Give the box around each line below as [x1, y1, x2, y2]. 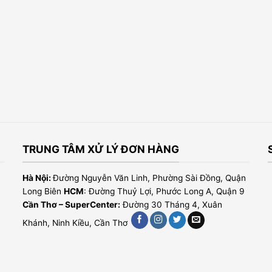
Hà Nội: [22, 172, 53, 183]
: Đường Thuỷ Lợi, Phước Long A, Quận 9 [84, 186, 245, 196]
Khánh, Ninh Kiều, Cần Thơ [22, 217, 131, 228]
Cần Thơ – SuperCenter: [22, 199, 121, 209]
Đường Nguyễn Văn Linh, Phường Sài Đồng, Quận [53, 172, 246, 183]
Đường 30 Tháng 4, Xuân [120, 199, 223, 209]
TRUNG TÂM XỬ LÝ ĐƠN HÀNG [22, 142, 180, 155]
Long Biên [22, 186, 64, 196]
